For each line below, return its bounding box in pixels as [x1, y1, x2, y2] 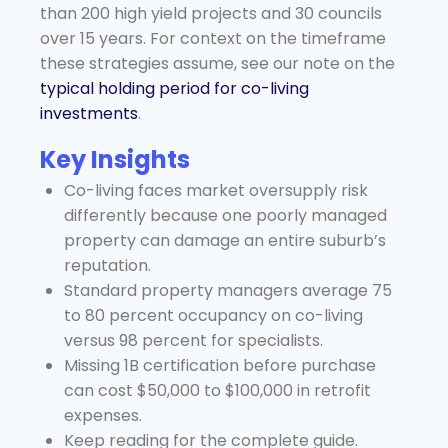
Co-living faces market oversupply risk [64, 178, 368, 202]
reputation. [64, 253, 151, 277]
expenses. [64, 403, 142, 427]
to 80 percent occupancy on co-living [64, 303, 363, 327]
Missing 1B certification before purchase [64, 353, 376, 377]
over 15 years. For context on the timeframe [40, 26, 386, 50]
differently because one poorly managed [64, 203, 387, 227]
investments [40, 101, 138, 125]
